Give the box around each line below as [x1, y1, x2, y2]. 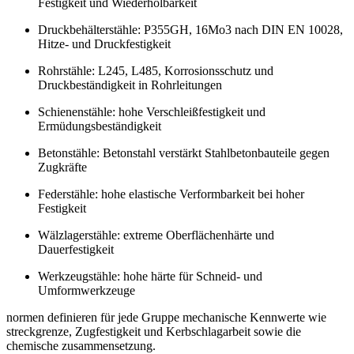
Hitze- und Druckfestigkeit [38, 37, 171, 51]
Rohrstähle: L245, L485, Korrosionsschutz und [38, 64, 273, 78]
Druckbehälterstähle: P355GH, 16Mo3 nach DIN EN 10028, [38, 23, 343, 37]
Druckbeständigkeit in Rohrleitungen [38, 78, 222, 92]
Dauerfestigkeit [38, 243, 114, 257]
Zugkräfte [38, 160, 87, 175]
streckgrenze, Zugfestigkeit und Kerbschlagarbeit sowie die [6, 325, 301, 339]
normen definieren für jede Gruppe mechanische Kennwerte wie [6, 311, 326, 325]
